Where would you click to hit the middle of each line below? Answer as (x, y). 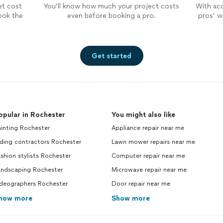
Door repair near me (141, 184)
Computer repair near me (148, 156)
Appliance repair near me (148, 128)
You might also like (143, 115)
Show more (131, 198)
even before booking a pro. (111, 16)
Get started (111, 56)
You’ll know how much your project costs (111, 6)
